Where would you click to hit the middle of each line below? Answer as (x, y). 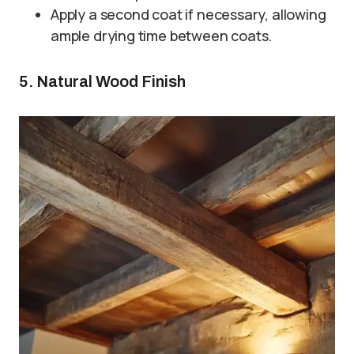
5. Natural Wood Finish (102, 82)
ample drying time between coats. (162, 36)
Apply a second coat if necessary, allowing (188, 15)
